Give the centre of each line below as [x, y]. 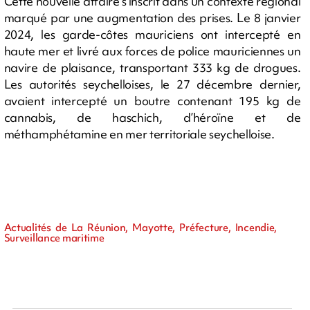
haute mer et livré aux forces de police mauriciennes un [152, 51]
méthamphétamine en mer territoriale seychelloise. [139, 134]
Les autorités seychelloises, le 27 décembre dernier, [152, 84]
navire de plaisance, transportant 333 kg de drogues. [152, 67]
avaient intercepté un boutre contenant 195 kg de [152, 100]
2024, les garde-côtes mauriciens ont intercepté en [152, 34]
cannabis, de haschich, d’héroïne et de [152, 117]
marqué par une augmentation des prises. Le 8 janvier [152, 17]
